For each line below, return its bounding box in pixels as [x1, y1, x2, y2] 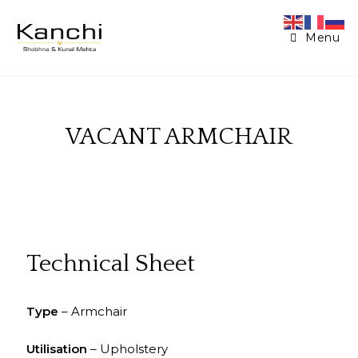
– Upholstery [87, 341, 168, 356]
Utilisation [26, 341, 87, 356]
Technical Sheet [26, 251, 195, 277]
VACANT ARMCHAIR [66, 123, 292, 150]
